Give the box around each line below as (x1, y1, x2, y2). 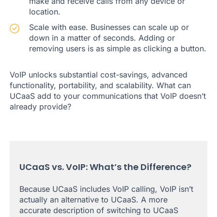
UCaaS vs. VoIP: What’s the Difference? (19, 161, 191, 173)
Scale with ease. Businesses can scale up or (29, 22, 189, 32)
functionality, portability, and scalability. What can (10, 80, 191, 91)
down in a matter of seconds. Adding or (29, 33, 175, 43)
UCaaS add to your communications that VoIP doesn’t (10, 91, 206, 101)
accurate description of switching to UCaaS (19, 205, 178, 216)
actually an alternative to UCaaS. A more (19, 195, 168, 205)
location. (29, 7, 61, 17)
